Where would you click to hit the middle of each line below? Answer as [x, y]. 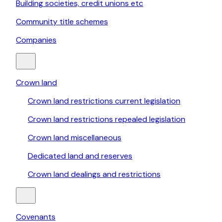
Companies [36, 40]
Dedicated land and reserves [80, 156]
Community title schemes [62, 22]
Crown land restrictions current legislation [104, 101]
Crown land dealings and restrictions [94, 174]
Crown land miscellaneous [75, 138]
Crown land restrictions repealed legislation [107, 119]
